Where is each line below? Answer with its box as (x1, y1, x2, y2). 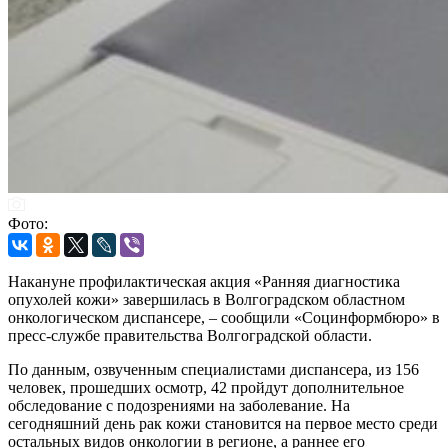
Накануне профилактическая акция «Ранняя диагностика (8, 272, 400, 290)
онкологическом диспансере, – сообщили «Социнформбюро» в (8, 308, 440, 326)
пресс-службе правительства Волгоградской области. (8, 326, 372, 344)
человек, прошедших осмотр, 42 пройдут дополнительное (8, 378, 404, 396)
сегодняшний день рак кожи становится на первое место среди (8, 414, 438, 432)
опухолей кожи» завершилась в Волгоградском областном (8, 290, 405, 308)
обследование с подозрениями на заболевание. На (8, 396, 350, 414)
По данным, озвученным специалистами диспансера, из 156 (8, 360, 419, 378)
